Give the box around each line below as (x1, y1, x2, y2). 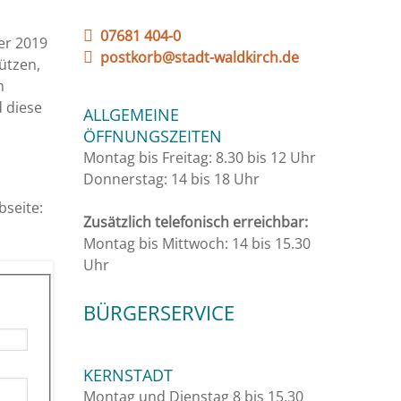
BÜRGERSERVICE (83, 299, 235, 326)
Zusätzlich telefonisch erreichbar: (83, 212, 308, 232)
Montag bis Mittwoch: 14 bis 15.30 (83, 234, 311, 253)
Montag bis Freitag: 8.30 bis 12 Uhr (83, 148, 316, 167)
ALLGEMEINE (83, 104, 179, 125)
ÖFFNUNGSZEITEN (83, 125, 222, 147)
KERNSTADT (83, 364, 173, 386)
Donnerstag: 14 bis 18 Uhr (83, 169, 260, 189)
